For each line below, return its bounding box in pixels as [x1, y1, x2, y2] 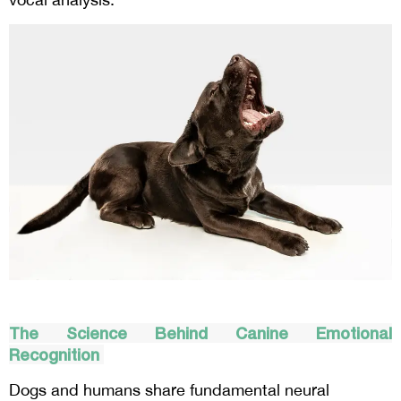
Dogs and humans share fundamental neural [9, 380, 329, 399]
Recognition [9, 344, 104, 364]
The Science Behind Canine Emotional [9, 322, 392, 343]
